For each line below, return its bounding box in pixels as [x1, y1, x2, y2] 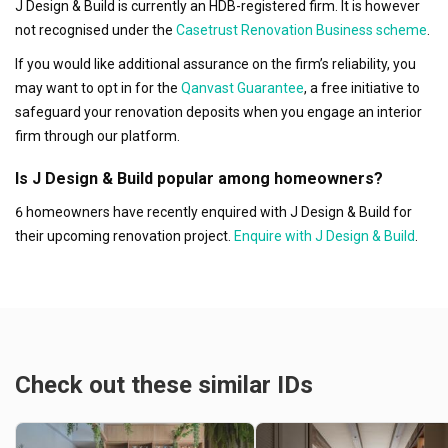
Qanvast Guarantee [178, 79, 304, 96]
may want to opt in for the [15, 79, 178, 96]
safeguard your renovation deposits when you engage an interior [15, 103, 422, 120]
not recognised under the [15, 21, 173, 38]
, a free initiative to [304, 79, 420, 96]
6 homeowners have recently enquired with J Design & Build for [15, 203, 412, 220]
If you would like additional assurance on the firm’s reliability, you [15, 55, 416, 72]
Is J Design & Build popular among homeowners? [15, 168, 383, 188]
